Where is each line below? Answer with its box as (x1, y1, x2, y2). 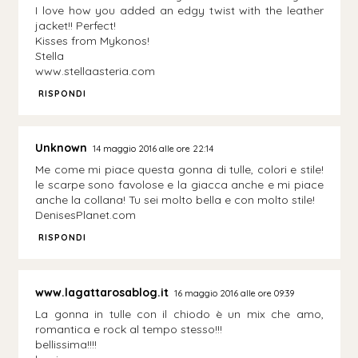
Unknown (35, 141, 88, 156)
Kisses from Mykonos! (35, 33, 150, 48)
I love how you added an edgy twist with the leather (35, 2, 324, 18)
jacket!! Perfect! (35, 18, 117, 33)
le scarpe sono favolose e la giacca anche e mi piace (35, 177, 324, 193)
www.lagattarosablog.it (35, 284, 169, 300)
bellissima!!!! (35, 336, 97, 352)
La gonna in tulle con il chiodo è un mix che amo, (35, 306, 324, 321)
